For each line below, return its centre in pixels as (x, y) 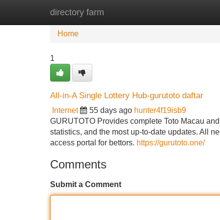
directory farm (77, 12)
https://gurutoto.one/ (171, 143)
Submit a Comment (86, 184)
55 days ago (111, 110)
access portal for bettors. (93, 143)
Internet (65, 110)
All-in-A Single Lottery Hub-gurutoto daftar (127, 96)
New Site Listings (131, 12)
